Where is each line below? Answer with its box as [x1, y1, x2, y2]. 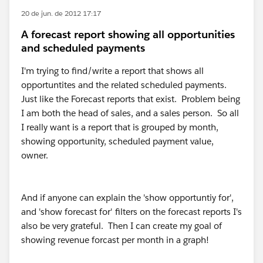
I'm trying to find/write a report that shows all [21, 65, 204, 76]
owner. [21, 150, 48, 161]
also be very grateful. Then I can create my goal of [21, 220, 222, 231]
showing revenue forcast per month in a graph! [21, 234, 209, 245]
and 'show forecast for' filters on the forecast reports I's [21, 206, 242, 217]
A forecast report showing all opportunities [21, 28, 235, 41]
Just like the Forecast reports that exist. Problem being [21, 93, 240, 104]
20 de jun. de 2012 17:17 [21, 8, 101, 18]
